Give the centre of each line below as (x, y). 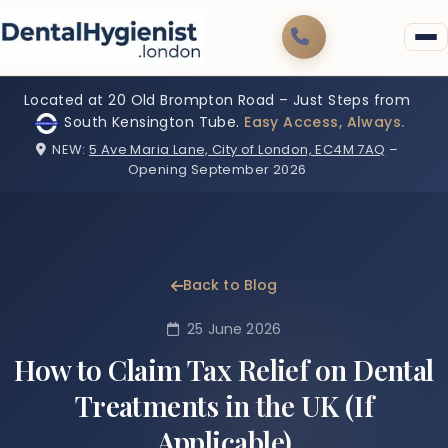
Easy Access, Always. (322, 122)
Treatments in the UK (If (224, 406)
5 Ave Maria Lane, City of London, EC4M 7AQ (237, 149)
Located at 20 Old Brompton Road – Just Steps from (217, 99)
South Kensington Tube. (152, 122)
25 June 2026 (234, 329)
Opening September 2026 (217, 169)
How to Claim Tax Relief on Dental (224, 370)
